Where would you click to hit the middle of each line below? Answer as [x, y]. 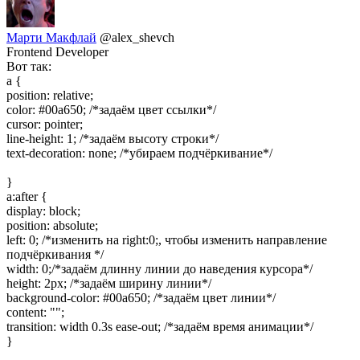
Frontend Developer [57, 51]
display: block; [43, 211]
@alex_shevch [137, 37]
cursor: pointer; [45, 124]
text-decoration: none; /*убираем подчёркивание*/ [139, 153]
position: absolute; [52, 225]
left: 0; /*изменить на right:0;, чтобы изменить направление [167, 239]
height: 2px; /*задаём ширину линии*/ [109, 283]
